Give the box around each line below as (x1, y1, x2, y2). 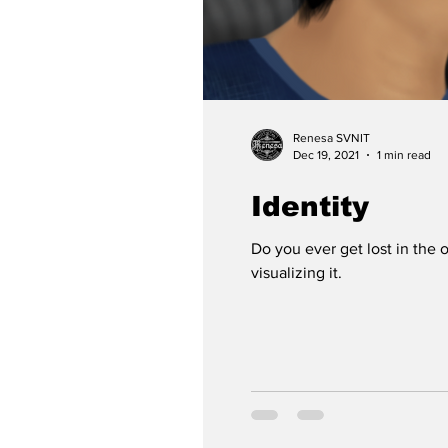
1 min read (377, 147, 431, 162)
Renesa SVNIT (293, 131, 370, 145)
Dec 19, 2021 (293, 147, 359, 162)
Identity (251, 191, 369, 222)
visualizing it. (251, 264, 342, 281)
